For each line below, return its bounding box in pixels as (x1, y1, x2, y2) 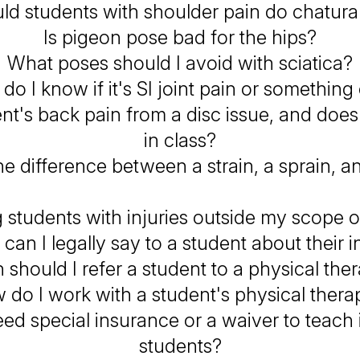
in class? (144, 129, 216, 152)
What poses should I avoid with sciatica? (7, 51, 353, 75)
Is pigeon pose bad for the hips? (43, 26, 317, 49)
